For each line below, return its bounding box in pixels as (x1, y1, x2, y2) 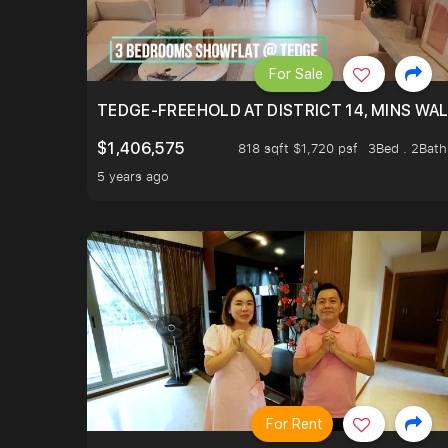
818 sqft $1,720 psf (238, 139, 358, 158)
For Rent (266, 415, 323, 432)
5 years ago (97, 167, 169, 186)
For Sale (269, 65, 323, 82)
